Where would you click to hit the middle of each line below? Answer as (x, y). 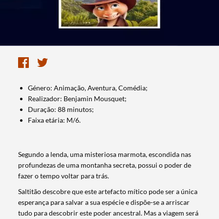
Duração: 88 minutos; (61, 109)
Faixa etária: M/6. (55, 120)
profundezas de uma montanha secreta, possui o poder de (105, 165)
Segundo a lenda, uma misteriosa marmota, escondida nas (105, 154)
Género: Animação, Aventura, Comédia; (88, 88)
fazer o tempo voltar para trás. (64, 175)
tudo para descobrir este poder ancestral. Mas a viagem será (109, 213)
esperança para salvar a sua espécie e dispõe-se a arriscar (104, 202)
